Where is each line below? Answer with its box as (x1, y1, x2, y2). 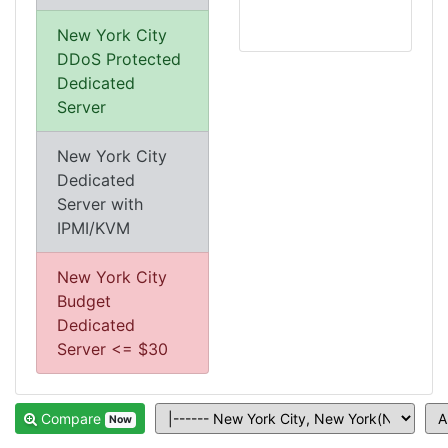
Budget (57, 291, 111, 311)
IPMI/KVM (57, 218, 130, 238)
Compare (41, 410, 105, 427)
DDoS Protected (57, 49, 181, 69)
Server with (57, 194, 143, 214)
